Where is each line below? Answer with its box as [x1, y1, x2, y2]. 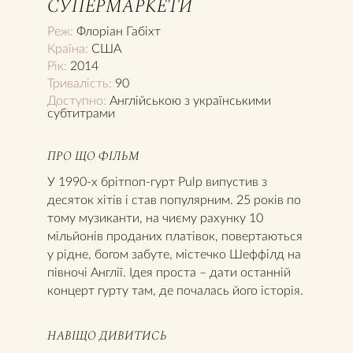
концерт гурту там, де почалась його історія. [47, 281, 303, 297]
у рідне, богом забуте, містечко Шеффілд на [47, 245, 301, 261]
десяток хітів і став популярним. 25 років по [47, 191, 301, 206]
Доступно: [47, 91, 106, 107]
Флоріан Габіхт [73, 22, 161, 38]
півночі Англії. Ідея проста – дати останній [47, 263, 291, 279]
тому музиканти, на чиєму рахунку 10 [47, 209, 263, 225]
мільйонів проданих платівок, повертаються [47, 227, 303, 243]
